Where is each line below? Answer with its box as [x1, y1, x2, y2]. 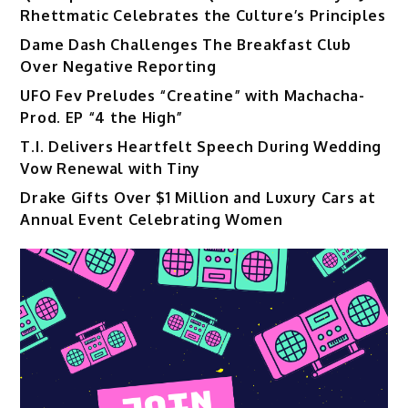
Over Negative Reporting [20, 56, 217, 76]
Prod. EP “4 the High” [20, 107, 184, 127]
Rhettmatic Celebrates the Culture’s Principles [20, 5, 386, 25]
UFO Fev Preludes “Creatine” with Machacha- [20, 86, 365, 105]
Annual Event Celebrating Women [20, 209, 283, 229]
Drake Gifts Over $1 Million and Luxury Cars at [20, 188, 376, 207]
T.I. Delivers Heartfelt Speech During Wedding [20, 137, 382, 156]
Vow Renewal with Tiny [20, 158, 201, 178]
